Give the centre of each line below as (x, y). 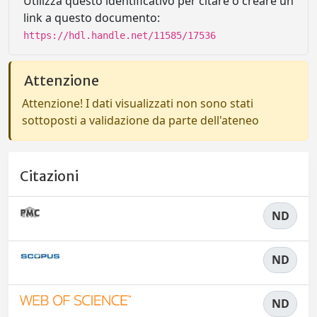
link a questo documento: (92, 18)
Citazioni (49, 177)
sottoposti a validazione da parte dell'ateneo (140, 120)
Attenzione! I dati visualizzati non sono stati (138, 103)
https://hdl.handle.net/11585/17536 (120, 35)
